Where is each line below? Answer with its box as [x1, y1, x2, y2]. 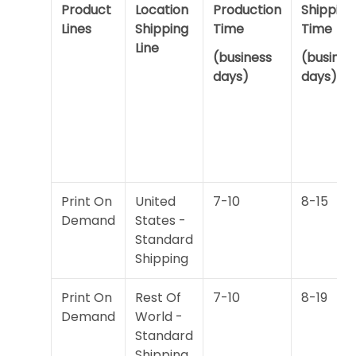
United [135, 192, 176, 211]
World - [135, 307, 183, 326]
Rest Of [135, 288, 181, 307]
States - [135, 211, 186, 230]
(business [213, 48, 272, 67]
